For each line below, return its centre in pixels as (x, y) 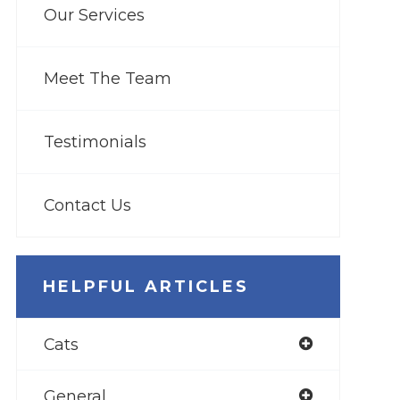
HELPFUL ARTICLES (146, 286)
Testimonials (95, 141)
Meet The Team (107, 78)
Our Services (94, 14)
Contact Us (87, 204)
